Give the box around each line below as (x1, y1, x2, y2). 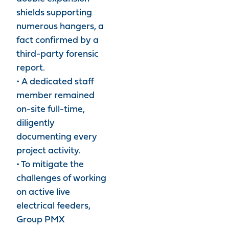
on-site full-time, (16, 105, 85, 114)
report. (16, 63, 45, 73)
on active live (16, 188, 70, 197)
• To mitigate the (16, 160, 84, 170)
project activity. (16, 146, 81, 156)
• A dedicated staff (16, 77, 94, 87)
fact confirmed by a (16, 36, 99, 45)
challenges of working (16, 174, 106, 184)
